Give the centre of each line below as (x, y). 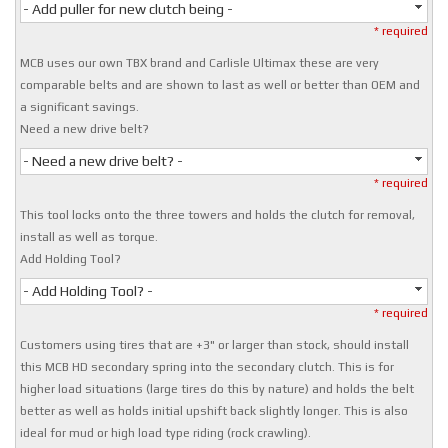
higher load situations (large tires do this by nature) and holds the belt (217, 389)
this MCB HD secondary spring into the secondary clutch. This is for (207, 367)
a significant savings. (80, 107)
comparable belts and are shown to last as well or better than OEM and (220, 85)
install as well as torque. (89, 237)
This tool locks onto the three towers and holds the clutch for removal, (218, 215)
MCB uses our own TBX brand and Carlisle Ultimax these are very (200, 63)
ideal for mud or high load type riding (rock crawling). (166, 433)
